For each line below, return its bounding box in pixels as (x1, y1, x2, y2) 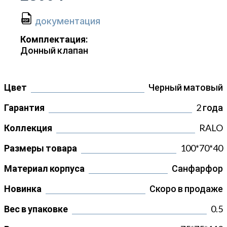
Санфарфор (172, 163, 223, 174)
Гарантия (4, 102, 45, 113)
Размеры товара (4, 142, 77, 154)
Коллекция (4, 122, 52, 134)
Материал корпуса (4, 163, 85, 174)
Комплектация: (20, 33, 88, 45)
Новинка (4, 183, 42, 195)
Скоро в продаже (149, 183, 223, 195)
